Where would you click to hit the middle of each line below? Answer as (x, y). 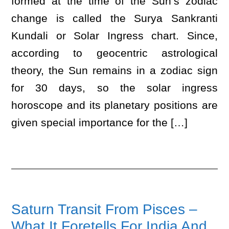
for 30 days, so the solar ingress (114, 88)
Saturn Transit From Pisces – (105, 209)
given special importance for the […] (100, 122)
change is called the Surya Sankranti (114, 18)
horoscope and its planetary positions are (114, 105)
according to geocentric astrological (114, 53)
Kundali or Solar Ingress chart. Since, (114, 36)
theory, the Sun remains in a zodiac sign (114, 70)
